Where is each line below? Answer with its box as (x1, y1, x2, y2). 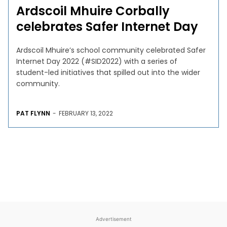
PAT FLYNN (16, 108, 51, 118)
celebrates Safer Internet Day (16, 18, 199, 35)
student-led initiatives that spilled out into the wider (16, 67, 201, 78)
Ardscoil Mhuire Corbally (16, 2, 170, 19)
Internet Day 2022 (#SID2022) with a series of (16, 56, 178, 66)
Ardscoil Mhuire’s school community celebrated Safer (16, 45, 206, 55)
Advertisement (95, 215, 132, 222)
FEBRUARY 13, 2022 (59, 108, 113, 118)
